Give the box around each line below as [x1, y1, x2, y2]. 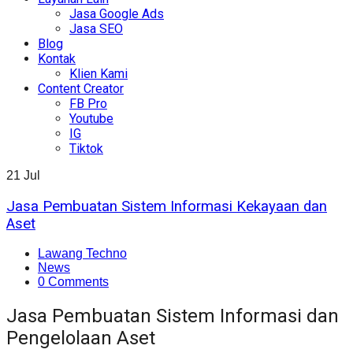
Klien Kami [69, 65, 128, 81]
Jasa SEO [69, 20, 123, 36]
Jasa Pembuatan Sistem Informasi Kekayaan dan [6, 197, 327, 215]
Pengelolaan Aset [6, 327, 155, 350]
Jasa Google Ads [69, 6, 164, 21]
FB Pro [69, 95, 107, 111]
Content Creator [38, 80, 124, 96]
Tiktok [69, 140, 103, 156]
